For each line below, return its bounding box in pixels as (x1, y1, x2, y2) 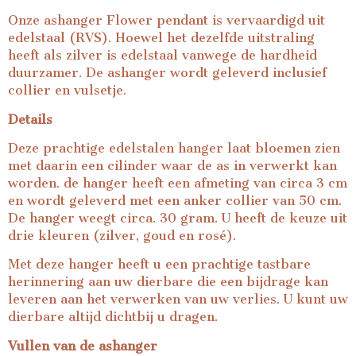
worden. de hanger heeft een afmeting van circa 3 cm (8, 175, 347, 191)
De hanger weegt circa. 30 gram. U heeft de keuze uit (8, 210, 347, 226)
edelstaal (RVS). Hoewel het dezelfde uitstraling (8, 30, 315, 46)
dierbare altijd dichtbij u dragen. (8, 309, 218, 325)
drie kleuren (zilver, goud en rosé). (8, 227, 236, 243)
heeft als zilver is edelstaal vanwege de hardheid (8, 48, 317, 64)
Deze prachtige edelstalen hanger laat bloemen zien (8, 140, 340, 156)
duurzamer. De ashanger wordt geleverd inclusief (8, 65, 327, 81)
